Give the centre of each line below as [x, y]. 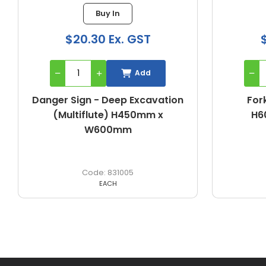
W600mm [108, 129]
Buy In [108, 13]
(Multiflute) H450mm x [108, 115]
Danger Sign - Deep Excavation [108, 100]
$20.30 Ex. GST [108, 39]
